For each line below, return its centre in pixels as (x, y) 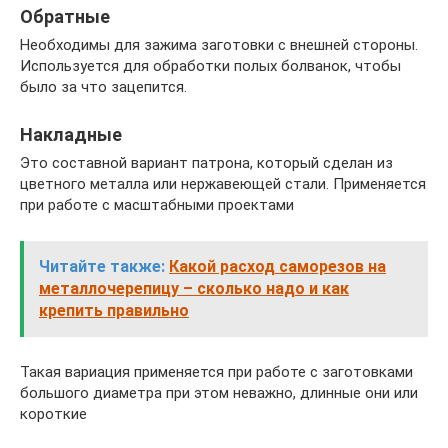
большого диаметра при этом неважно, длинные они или (219, 393)
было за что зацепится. (103, 87)
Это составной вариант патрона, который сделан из (206, 163)
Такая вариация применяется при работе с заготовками (216, 372)
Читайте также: (102, 266)
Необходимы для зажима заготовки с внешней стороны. (219, 45)
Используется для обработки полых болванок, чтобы (210, 66)
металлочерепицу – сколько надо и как (194, 288)
